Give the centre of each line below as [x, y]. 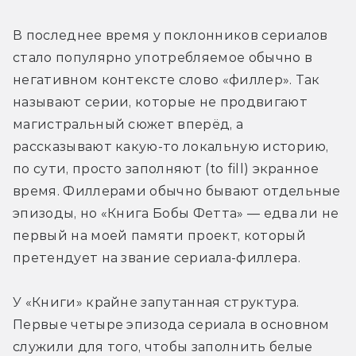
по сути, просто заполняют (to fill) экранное [166, 168]
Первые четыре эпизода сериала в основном [171, 324]
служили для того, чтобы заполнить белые [163, 346]
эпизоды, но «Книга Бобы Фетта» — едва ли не [176, 213]
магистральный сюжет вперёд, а [128, 124]
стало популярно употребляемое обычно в [163, 57]
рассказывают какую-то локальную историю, [171, 146]
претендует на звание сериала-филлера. [157, 257]
